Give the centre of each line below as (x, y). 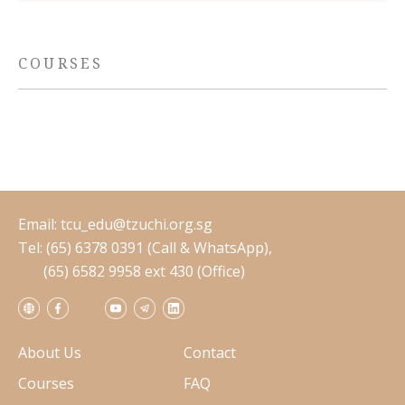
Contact (210, 353)
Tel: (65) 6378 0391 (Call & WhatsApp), (145, 248)
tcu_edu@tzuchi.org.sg (137, 224)
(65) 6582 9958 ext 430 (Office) (132, 271)
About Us (50, 353)
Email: (39, 224)
